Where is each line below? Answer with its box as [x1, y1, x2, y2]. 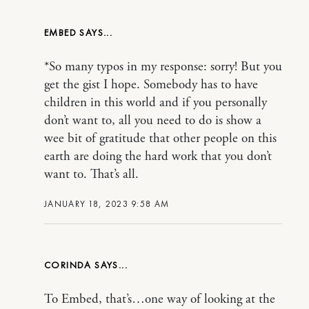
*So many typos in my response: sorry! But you [44, 59, 282, 75]
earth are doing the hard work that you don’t [44, 148, 272, 165]
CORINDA [44, 259, 95, 271]
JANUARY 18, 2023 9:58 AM [44, 198, 170, 210]
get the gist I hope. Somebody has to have [44, 77, 258, 93]
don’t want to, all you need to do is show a [44, 112, 261, 129]
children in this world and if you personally [44, 94, 267, 111]
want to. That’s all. [44, 166, 139, 183]
